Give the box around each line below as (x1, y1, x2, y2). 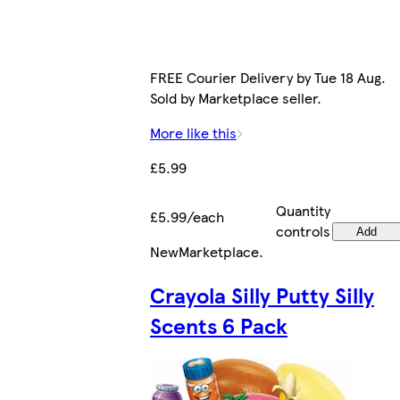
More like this (150, 121, 237, 143)
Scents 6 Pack (150, 309, 287, 340)
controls (276, 220, 330, 241)
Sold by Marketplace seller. (150, 87, 321, 108)
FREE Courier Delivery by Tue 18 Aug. (150, 66, 386, 87)
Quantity (276, 199, 330, 221)
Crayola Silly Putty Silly (150, 279, 374, 310)
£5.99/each (150, 205, 224, 227)
